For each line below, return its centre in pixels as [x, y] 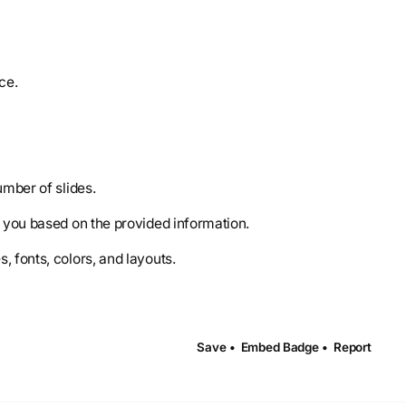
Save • [216, 348]
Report [352, 348]
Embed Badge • [284, 348]
